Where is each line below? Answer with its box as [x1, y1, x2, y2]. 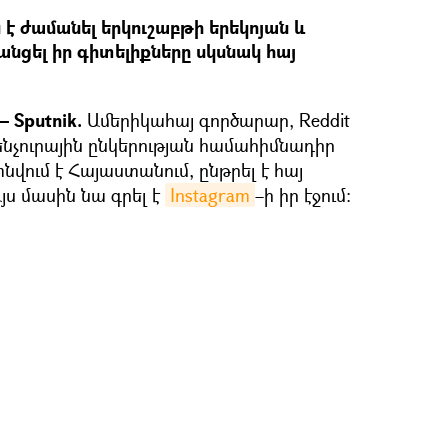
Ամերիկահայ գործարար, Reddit [82, 108, 350, 132]
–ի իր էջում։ [255, 183, 351, 207]
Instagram [170, 183, 250, 207]
